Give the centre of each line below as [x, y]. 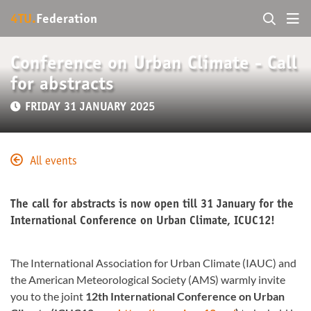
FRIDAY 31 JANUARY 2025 [90, 108]
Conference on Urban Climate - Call [154, 64]
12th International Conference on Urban [185, 296]
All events [53, 162]
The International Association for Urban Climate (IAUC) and [153, 263]
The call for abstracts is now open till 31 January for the [152, 205]
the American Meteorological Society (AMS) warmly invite [148, 279]
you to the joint [48, 296]
